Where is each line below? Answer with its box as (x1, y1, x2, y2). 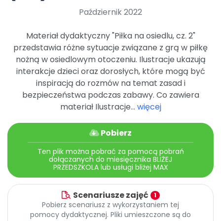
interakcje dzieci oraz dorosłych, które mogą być (16, 66, 205, 77)
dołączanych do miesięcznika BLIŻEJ (49, 154, 172, 165)
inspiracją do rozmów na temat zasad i (36, 77, 185, 89)
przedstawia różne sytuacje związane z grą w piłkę (13, 42, 208, 54)
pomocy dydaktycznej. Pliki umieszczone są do (30, 210, 191, 220)
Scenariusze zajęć (73, 189, 148, 201)
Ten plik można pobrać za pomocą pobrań (37, 147, 184, 157)
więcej (137, 101, 161, 113)
